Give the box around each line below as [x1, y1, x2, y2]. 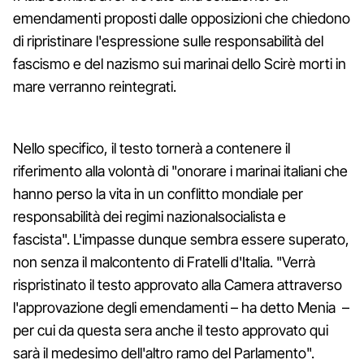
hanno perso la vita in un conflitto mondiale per [13, 184, 303, 202]
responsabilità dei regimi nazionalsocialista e [13, 207, 286, 225]
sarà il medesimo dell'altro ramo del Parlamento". [13, 344, 314, 362]
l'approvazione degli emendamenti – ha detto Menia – [13, 298, 349, 316]
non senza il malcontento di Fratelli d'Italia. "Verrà [13, 253, 315, 271]
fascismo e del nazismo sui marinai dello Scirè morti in [13, 54, 346, 72]
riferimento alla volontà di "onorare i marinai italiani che [13, 162, 348, 180]
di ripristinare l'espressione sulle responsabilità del [13, 32, 323, 50]
